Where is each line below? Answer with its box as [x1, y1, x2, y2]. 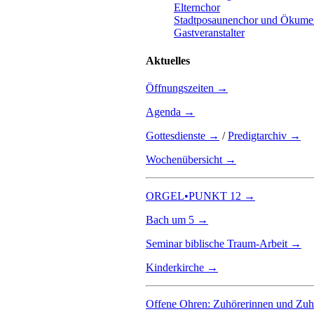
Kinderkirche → [146, 261, 218, 274]
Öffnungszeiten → [146, 82, 228, 95]
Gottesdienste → [146, 130, 219, 142]
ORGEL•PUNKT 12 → [146, 190, 255, 203]
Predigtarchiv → [228, 130, 301, 142]
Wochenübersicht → [146, 153, 236, 166]
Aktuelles [146, 55, 190, 67]
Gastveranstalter [174, 26, 245, 39]
